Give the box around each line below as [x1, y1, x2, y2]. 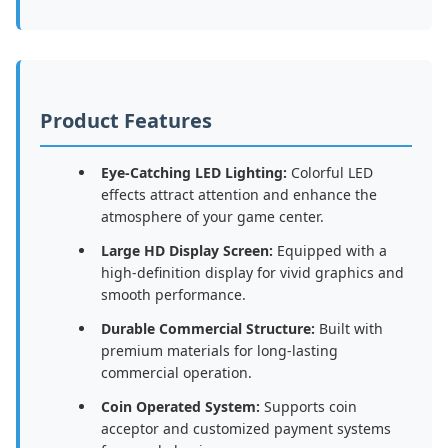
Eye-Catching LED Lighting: [101, 162, 287, 182]
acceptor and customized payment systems [101, 418, 391, 438]
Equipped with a [273, 240, 387, 260]
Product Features [40, 106, 212, 134]
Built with [315, 318, 383, 338]
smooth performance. [101, 284, 246, 304]
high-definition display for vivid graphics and [101, 262, 404, 282]
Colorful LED [287, 162, 373, 182]
